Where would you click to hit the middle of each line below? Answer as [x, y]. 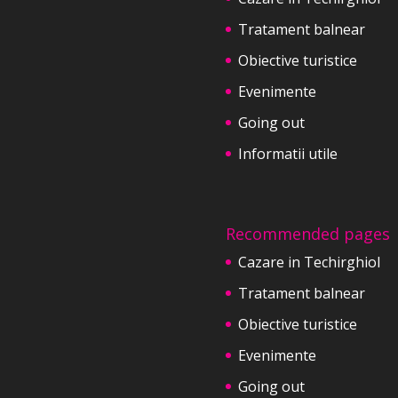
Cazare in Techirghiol [309, 262]
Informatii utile [287, 153]
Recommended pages [307, 233]
